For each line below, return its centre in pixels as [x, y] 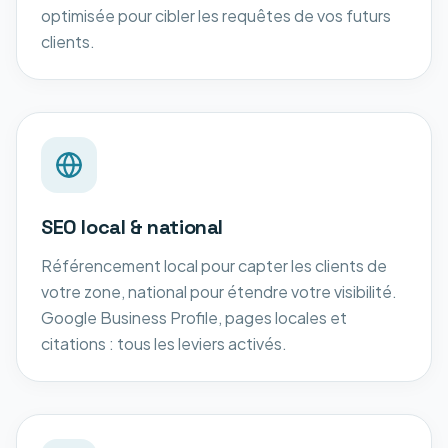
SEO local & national [132, 226]
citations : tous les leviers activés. [164, 343]
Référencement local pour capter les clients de [214, 265]
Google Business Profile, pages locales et [194, 317]
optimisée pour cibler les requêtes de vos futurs [216, 15]
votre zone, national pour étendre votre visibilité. [219, 291]
